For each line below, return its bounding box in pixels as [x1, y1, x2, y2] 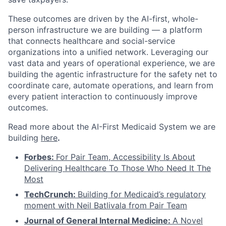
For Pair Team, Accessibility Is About [56, 152, 195, 162]
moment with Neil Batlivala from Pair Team [24, 200, 187, 211]
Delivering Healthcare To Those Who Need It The [24, 163, 211, 174]
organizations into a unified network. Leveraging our [8, 47, 208, 58]
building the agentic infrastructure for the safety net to [8, 69, 217, 80]
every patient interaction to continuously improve [8, 91, 197, 102]
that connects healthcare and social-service [8, 36, 175, 46]
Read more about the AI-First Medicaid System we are [8, 122, 215, 132]
